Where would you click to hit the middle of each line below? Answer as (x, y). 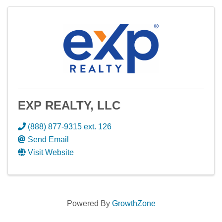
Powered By (89, 203)
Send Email (48, 139)
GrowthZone (134, 203)
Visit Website (51, 152)
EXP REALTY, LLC (69, 105)
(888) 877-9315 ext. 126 (70, 127)
